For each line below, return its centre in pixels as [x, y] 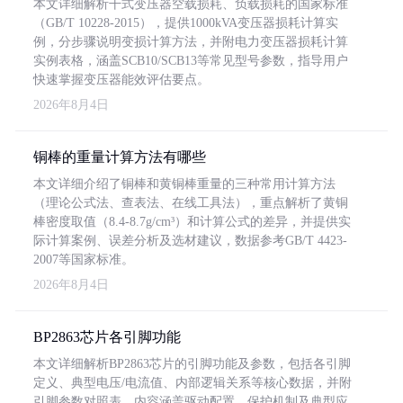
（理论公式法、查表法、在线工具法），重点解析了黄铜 [191, 203]
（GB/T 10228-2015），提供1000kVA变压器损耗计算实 [186, 23]
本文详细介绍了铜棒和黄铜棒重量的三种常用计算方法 [184, 184]
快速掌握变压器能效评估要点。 [121, 80]
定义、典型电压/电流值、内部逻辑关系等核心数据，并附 [193, 383]
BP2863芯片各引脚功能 [107, 337]
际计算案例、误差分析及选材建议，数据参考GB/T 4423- [190, 241]
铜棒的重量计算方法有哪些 [120, 157]
